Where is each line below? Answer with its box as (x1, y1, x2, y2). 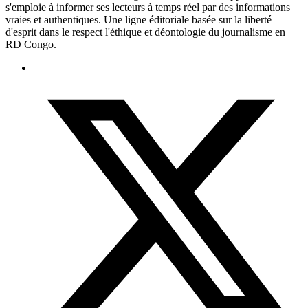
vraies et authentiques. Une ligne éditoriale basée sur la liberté (5, 13, 272, 25)
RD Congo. (5, 38, 56, 50)
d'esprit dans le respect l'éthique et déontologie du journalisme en (5, 25, 285, 38)
